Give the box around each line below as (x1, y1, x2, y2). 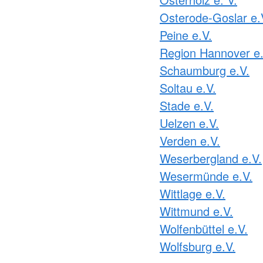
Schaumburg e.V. (160, 61, 249, 79)
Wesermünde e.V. (160, 167, 252, 184)
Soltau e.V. (160, 79, 216, 96)
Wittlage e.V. (160, 184, 225, 202)
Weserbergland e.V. (160, 149, 262, 167)
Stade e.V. (160, 96, 214, 114)
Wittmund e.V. (160, 202, 233, 220)
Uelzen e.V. (160, 114, 219, 131)
